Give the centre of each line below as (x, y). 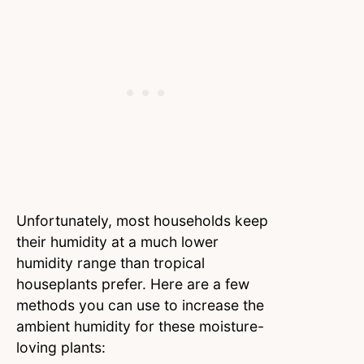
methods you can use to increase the (140, 305)
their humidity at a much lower (117, 242)
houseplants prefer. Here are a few (133, 284)
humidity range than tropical (110, 263)
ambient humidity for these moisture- (140, 327)
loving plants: (61, 348)
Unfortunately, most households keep (142, 221)
